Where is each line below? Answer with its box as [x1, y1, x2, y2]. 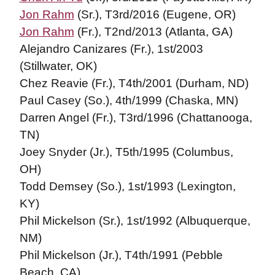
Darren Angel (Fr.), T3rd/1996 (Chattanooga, [19, 111, 252, 124]
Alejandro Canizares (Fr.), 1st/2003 [19, 42, 203, 55]
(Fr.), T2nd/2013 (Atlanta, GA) [74, 25, 233, 38]
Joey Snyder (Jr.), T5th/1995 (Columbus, [19, 145, 233, 158]
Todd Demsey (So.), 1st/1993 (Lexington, [19, 180, 236, 193]
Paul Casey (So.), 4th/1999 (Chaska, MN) [19, 94, 238, 107]
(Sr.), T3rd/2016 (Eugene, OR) [74, 8, 236, 21]
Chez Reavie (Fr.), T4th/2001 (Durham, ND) [19, 77, 249, 90]
